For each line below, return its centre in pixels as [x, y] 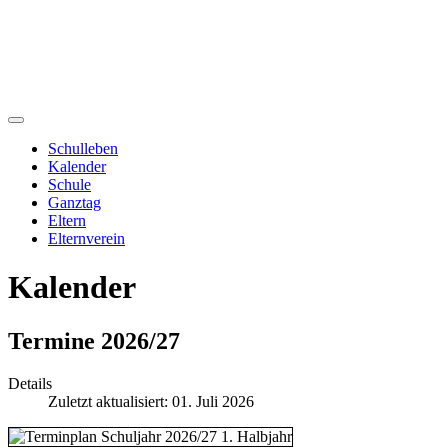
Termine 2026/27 [94, 340]
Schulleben [83, 148]
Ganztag [74, 202]
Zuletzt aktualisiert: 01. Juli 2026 [151, 401]
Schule [69, 184]
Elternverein [86, 238]
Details [30, 383]
